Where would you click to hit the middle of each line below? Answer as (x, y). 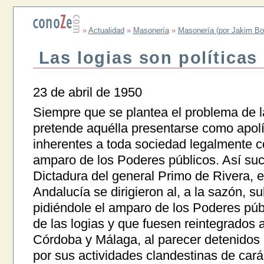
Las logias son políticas (148, 58)
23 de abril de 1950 (87, 93)
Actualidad (106, 30)
